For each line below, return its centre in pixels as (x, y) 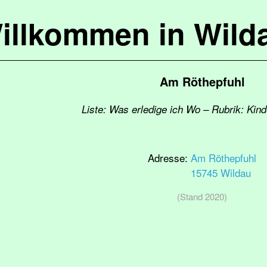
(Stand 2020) (202, 196)
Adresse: (169, 158)
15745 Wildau (221, 173)
